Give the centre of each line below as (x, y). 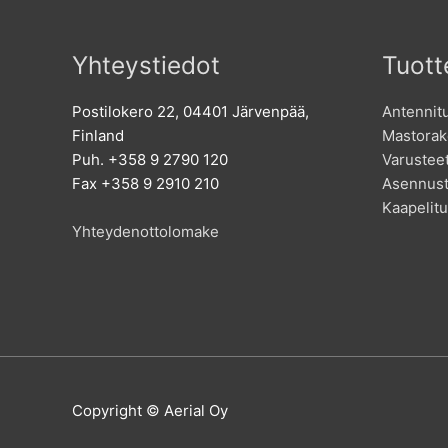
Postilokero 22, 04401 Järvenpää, (190, 112)
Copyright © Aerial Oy (150, 411)
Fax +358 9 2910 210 (145, 184)
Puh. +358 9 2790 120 (150, 160)
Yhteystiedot (146, 65)
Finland (98, 136)
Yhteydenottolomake (145, 232)
